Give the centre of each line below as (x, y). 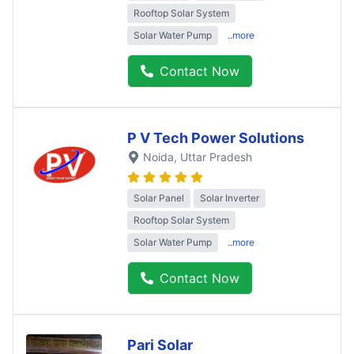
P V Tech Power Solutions (216, 138)
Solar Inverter (230, 198)
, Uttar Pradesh (213, 157)
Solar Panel (159, 198)
